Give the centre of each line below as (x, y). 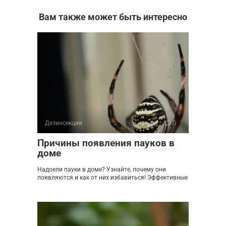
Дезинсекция (64, 123)
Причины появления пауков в (106, 143)
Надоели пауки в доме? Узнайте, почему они (102, 170)
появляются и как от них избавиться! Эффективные (112, 178)
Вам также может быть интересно (113, 17)
